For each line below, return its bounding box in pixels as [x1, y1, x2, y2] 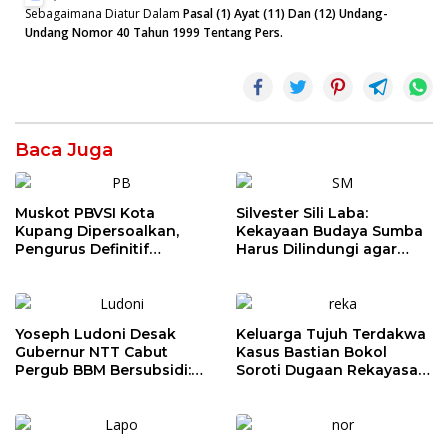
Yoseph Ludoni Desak [15, 325, 176, 344]
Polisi [15, 276, 55, 295]
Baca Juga [15, 139, 113, 162]
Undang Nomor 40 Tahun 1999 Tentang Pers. [25, 24, 283, 42]
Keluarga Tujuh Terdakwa [236, 325, 426, 344]
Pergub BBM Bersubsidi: [15, 361, 191, 380]
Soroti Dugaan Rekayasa [236, 361, 418, 380]
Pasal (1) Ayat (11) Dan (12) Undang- [183, 5, 388, 23]
